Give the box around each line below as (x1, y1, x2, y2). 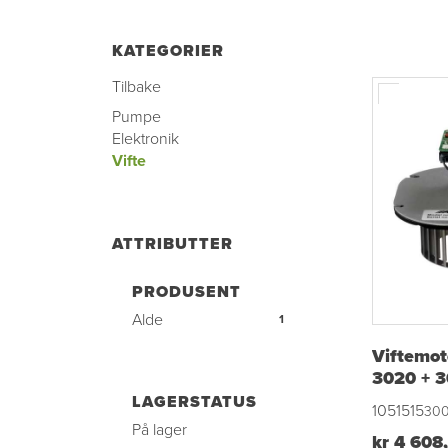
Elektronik (112, 127, 179, 149)
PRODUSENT (132, 280, 241, 303)
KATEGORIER (112, 39, 224, 62)
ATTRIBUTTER (112, 232, 233, 255)
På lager (132, 418, 187, 440)
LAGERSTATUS (132, 390, 257, 413)
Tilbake (112, 75, 161, 97)
